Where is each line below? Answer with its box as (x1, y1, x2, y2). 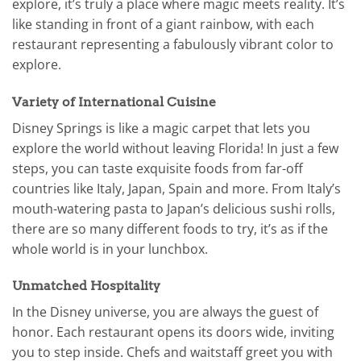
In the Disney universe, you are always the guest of (12, 303, 318, 322)
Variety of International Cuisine (12, 93, 216, 110)
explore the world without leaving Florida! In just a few (12, 139, 338, 157)
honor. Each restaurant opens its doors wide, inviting (12, 323, 334, 342)
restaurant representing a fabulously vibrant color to (12, 35, 334, 53)
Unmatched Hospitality (12, 278, 160, 294)
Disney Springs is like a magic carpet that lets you (12, 118, 310, 137)
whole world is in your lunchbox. (12, 239, 208, 258)
